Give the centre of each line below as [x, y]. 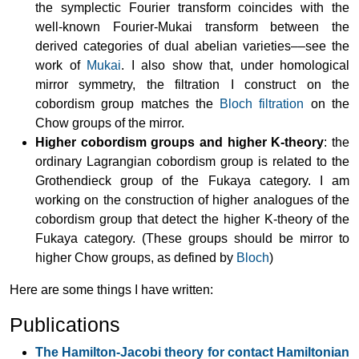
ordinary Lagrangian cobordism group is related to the [192, 161]
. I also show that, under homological [235, 65]
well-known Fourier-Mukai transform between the [192, 26]
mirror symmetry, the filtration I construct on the [192, 84]
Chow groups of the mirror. [110, 123]
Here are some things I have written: [111, 289]
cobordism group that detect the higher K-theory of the [192, 219]
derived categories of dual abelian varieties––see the [192, 46]
